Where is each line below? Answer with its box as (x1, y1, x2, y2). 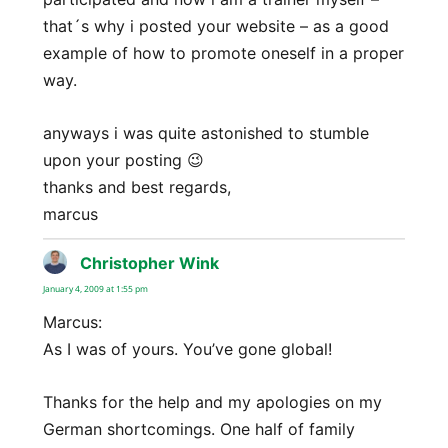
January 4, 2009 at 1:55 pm (42, 283, 148, 295)
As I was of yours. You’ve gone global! (42, 338, 332, 359)
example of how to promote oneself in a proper (42, 43, 404, 64)
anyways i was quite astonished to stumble (42, 122, 369, 143)
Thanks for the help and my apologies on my (42, 391, 382, 412)
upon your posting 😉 (42, 149, 204, 170)
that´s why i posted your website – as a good (42, 16, 389, 37)
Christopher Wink (79, 252, 219, 273)
